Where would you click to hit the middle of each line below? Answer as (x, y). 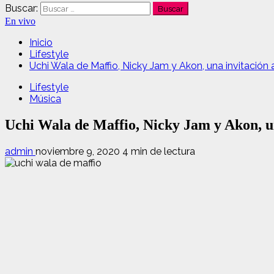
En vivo (20, 21)
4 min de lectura (159, 151)
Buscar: (21, 8)
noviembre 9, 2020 (79, 151)
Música (45, 99)
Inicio (41, 43)
